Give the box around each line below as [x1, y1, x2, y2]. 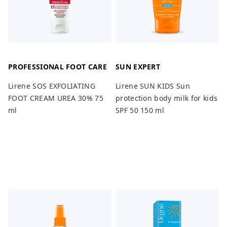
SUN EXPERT [115, 61, 161, 71]
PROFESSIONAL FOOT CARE [8, 61, 107, 71]
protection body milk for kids [115, 93, 218, 103]
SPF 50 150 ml [115, 105, 165, 115]
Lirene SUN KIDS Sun [115, 81, 191, 91]
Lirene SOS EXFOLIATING [8, 81, 96, 91]
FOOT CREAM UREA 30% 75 [8, 93, 104, 103]
